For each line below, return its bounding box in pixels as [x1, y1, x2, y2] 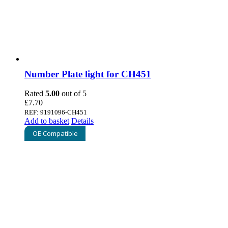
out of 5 [60, 89, 87, 98]
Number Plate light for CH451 [24, 68, 151, 79]
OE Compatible [32, 129, 78, 138]
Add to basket [24, 117, 69, 126]
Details [71, 117, 94, 126]
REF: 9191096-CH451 [24, 108, 87, 117]
